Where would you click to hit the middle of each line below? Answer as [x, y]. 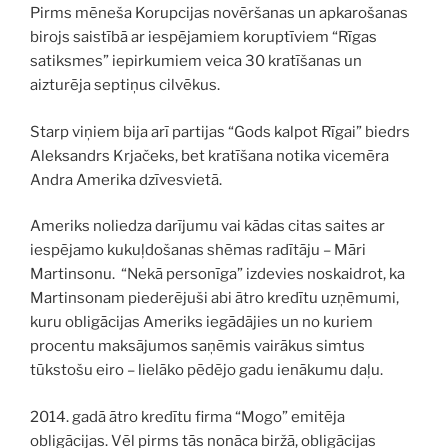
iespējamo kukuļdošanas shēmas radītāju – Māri [198, 250]
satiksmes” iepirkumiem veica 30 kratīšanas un [196, 61]
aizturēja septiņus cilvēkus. [125, 85]
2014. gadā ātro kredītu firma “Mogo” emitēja [187, 416]
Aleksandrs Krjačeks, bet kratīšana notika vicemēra [209, 155]
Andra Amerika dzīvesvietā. [126, 179]
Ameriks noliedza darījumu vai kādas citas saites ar [207, 226]
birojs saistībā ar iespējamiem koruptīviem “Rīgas [203, 37]
